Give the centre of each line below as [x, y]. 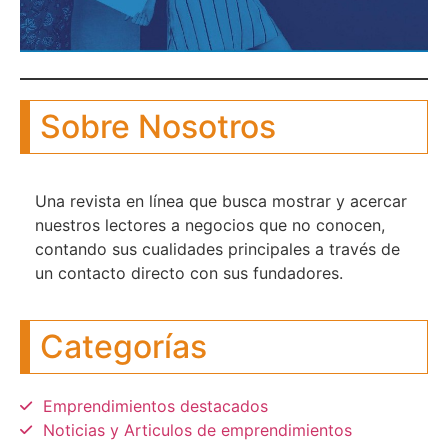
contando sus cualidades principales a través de [217, 248]
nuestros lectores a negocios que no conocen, [210, 224]
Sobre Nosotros [158, 126]
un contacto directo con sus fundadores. [189, 272]
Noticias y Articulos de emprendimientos [197, 429]
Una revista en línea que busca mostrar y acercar [221, 200]
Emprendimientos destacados [155, 405]
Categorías [123, 346]
